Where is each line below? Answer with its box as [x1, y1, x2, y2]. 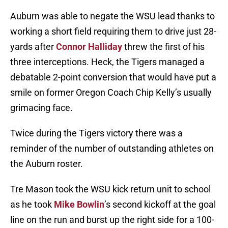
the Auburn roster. [10, 158, 83, 169]
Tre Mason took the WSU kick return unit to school [10, 184, 211, 195]
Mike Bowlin [54, 199, 104, 210]
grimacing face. [10, 102, 73, 113]
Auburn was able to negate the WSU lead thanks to [10, 11, 215, 22]
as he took [10, 199, 54, 210]
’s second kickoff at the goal [104, 199, 216, 210]
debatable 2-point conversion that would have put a [10, 72, 216, 83]
